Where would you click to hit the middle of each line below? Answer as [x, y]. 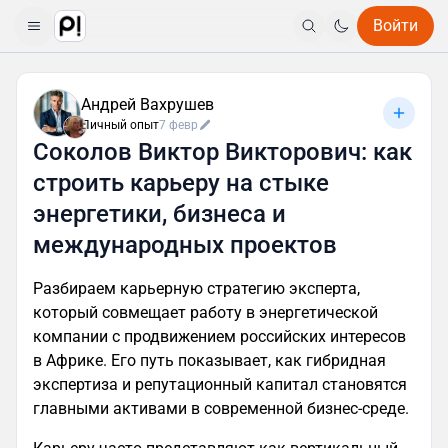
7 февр [178, 125]
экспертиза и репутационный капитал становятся [220, 384]
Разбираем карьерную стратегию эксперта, [196, 288]
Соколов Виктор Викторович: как [222, 152]
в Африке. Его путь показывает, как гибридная [209, 360]
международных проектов [185, 245]
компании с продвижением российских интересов [219, 336]
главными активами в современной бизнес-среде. [221, 408]
